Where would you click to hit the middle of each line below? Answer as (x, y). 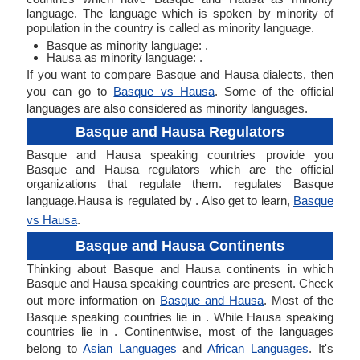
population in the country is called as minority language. (170, 28)
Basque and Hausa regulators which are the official (180, 169)
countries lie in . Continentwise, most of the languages (180, 331)
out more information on (93, 300)
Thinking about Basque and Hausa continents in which (180, 269)
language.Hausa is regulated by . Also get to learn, (160, 200)
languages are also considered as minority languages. (167, 108)
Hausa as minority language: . (125, 57)
